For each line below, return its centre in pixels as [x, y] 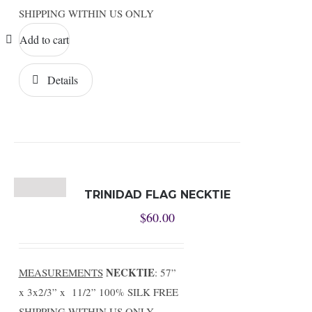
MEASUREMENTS [61, 272]
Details [62, 80]
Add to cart [44, 39]
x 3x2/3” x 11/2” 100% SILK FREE [98, 292]
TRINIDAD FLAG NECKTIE [158, 195]
